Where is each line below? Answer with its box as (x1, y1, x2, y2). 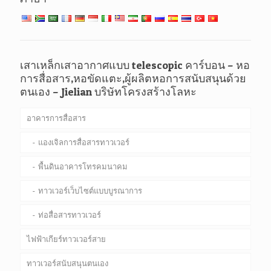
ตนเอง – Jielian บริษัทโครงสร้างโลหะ (20, 85, 197, 99)
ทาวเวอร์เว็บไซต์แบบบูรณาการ (38, 186, 142, 196)
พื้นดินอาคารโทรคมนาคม (38, 162, 128, 172)
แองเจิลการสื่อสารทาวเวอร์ (38, 138, 129, 148)
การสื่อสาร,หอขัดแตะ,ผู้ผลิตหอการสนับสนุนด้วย (20, 72, 246, 85)
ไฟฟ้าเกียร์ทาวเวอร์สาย (27, 235, 106, 244)
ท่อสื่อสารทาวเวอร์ (38, 211, 101, 220)
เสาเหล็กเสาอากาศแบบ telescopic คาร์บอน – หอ (20, 59, 250, 72)
